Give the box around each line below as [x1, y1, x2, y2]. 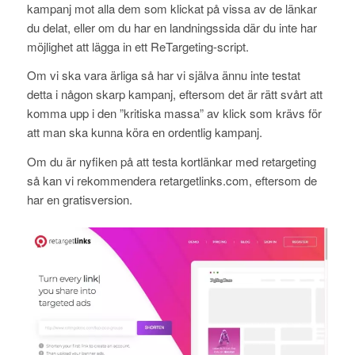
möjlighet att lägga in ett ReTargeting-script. [26, 37, 249, 55]
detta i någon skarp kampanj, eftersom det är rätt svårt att [26, 86, 323, 103]
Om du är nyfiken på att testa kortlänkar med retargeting [26, 153, 316, 170]
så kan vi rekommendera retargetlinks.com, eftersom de [26, 172, 317, 189]
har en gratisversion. [26, 191, 132, 208]
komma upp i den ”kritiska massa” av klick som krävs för [26, 105, 322, 122]
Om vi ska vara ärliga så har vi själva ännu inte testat [26, 67, 300, 84]
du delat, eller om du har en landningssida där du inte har [26, 18, 317, 36]
